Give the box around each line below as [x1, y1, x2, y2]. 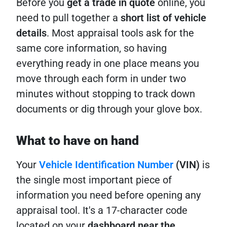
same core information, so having [16, 42, 167, 55]
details [16, 27, 47, 40]
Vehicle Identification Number [39, 159, 173, 171]
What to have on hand [16, 133, 139, 148]
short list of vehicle [121, 12, 206, 24]
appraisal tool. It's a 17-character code [16, 204, 187, 217]
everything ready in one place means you [16, 57, 199, 70]
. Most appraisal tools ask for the [47, 27, 194, 40]
